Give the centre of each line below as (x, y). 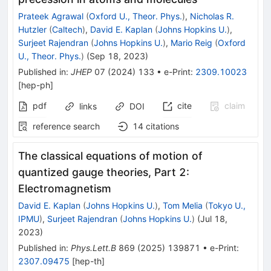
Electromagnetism (65, 189)
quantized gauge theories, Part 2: (104, 172)
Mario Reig (191, 43)
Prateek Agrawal (51, 16)
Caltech (67, 30)
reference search (66, 126)
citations (162, 126)
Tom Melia (183, 206)
